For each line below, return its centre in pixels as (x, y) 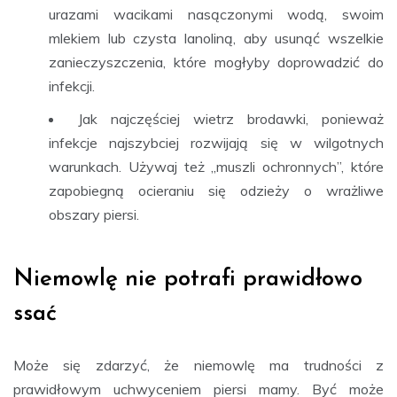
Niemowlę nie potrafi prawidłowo (188, 279)
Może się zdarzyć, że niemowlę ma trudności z (198, 365)
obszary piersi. (94, 214)
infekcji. (72, 86)
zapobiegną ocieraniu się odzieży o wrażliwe (216, 190)
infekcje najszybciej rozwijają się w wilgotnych (216, 142)
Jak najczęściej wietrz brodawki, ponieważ (231, 118)
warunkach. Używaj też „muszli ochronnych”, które (216, 166)
